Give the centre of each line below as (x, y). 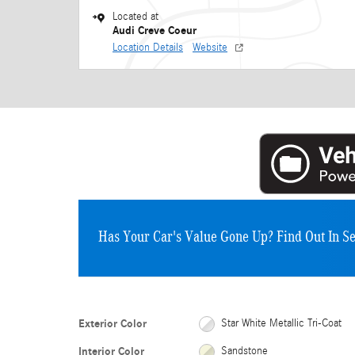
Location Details (148, 47)
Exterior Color (113, 324)
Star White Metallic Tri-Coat (281, 323)
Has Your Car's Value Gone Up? (186, 237)
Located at (136, 16)
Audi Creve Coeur (155, 30)
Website (210, 47)
